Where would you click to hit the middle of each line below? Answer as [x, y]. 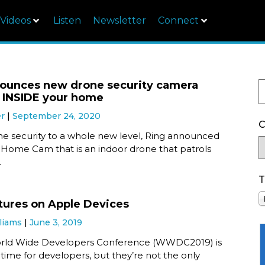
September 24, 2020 [57, 116]
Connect [178, 20]
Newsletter [119, 20]
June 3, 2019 [56, 222]
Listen [67, 20]
